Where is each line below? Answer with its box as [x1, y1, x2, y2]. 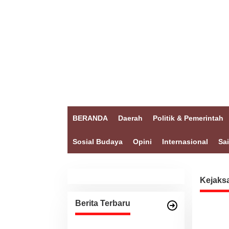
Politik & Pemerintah [153, 114, 223, 122]
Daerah [118, 114, 143, 122]
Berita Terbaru [75, 199, 130, 208]
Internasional [162, 138, 208, 146]
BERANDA [73, 114, 108, 122]
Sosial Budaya [73, 138, 123, 146]
